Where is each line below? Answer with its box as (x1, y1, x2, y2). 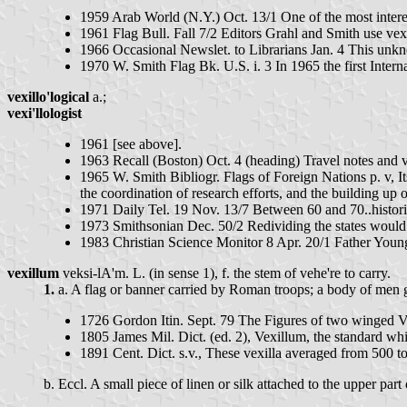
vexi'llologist (7, 105, 82, 122)
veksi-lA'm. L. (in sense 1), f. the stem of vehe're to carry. (59, 265, 391, 282)
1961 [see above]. (80, 136, 182, 153)
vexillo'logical (7, 89, 89, 105)
